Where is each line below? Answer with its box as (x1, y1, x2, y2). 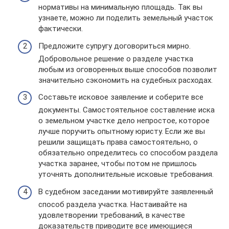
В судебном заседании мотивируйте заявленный (38, 187, 213, 196)
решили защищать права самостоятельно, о (38, 138, 198, 147)
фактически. (38, 24, 83, 33)
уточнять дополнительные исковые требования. (38, 170, 214, 179)
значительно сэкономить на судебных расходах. (38, 75, 213, 85)
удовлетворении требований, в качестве (38, 210, 185, 220)
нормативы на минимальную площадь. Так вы (38, 3, 202, 12)
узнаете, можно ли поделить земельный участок (38, 13, 213, 22)
